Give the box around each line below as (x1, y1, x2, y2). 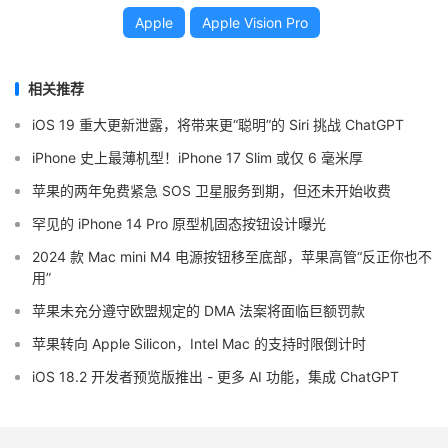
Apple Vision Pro (202, 14, 308, 31)
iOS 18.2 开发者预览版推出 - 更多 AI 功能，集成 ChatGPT (32, 368, 399, 385)
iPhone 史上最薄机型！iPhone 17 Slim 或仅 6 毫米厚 (32, 149, 363, 166)
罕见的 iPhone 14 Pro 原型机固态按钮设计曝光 (32, 215, 326, 232)
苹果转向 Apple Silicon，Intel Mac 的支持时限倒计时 (32, 335, 366, 352)
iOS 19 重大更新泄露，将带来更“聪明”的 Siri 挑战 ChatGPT (32, 116, 404, 133)
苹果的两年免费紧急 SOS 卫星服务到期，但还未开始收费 (32, 182, 391, 199)
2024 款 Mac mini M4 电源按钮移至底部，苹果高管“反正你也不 (32, 248, 432, 265)
